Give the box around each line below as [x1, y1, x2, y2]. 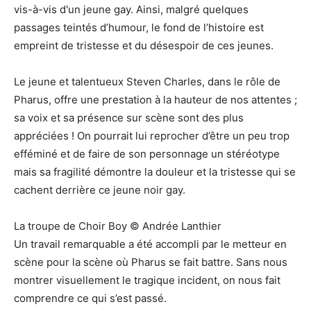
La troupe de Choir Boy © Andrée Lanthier [14, 219, 221, 233]
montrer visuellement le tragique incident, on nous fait [14, 274, 280, 287]
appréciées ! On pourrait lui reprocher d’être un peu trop [14, 129, 289, 143]
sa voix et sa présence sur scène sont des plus [14, 111, 244, 125]
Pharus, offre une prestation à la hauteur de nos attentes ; [14, 93, 297, 107]
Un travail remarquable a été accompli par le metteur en [14, 237, 287, 251]
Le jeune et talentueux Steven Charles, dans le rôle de [14, 75, 280, 89]
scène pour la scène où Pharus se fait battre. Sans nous [14, 255, 287, 269]
